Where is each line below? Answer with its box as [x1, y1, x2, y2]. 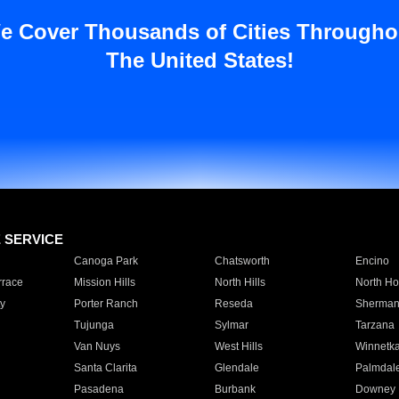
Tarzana [354, 319, 395, 331]
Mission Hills [73, 276, 135, 289]
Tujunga [73, 319, 114, 331]
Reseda [214, 297, 253, 310]
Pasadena [73, 383, 124, 395]
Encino [354, 255, 389, 267]
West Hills [214, 340, 263, 353]
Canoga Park [73, 255, 138, 267]
